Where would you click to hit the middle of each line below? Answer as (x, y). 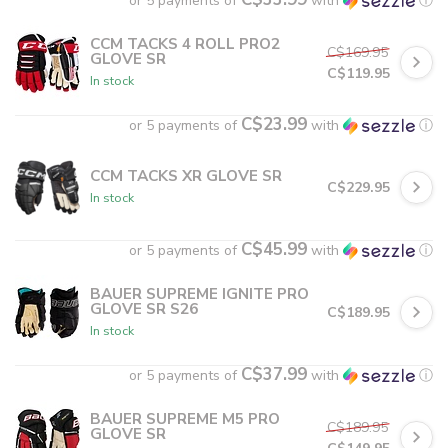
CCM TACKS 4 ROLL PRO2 (185, 43)
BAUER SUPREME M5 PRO (185, 418)
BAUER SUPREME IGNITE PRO (199, 293)
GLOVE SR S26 (144, 308)
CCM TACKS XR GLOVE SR (186, 176)
